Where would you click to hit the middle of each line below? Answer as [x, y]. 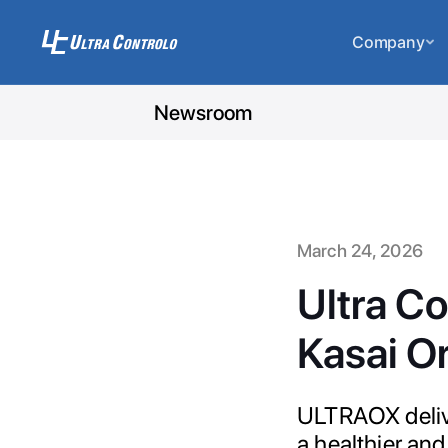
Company [388, 42]
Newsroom [203, 112]
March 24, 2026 [360, 250]
